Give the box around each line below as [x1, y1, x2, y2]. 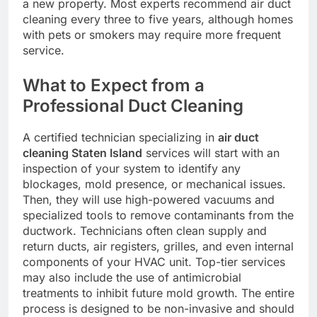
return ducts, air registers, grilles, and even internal [23, 239, 294, 254]
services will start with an [142, 146, 279, 161]
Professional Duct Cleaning [23, 95, 243, 116]
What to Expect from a [23, 74, 204, 96]
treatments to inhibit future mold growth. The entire [23, 286, 294, 301]
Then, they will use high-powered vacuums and [23, 192, 275, 207]
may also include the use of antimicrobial [23, 270, 241, 285]
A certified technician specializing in [23, 130, 218, 145]
